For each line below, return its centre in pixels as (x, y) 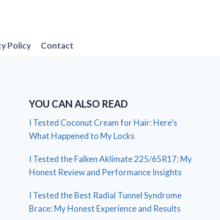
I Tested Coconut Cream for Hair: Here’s (103, 123)
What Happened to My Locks (82, 136)
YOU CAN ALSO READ (79, 104)
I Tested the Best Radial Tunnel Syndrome (106, 195)
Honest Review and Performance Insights (106, 172)
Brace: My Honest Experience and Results (105, 209)
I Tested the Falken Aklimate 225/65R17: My (111, 159)
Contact (57, 45)
